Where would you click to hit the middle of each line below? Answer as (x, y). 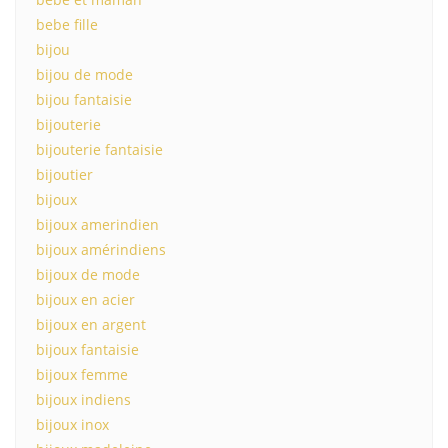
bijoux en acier (85, 299)
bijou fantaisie (84, 99)
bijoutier (64, 174)
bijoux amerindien (97, 224)
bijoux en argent (91, 324)
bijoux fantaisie (87, 349)
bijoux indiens (83, 399)
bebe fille (67, 24)
